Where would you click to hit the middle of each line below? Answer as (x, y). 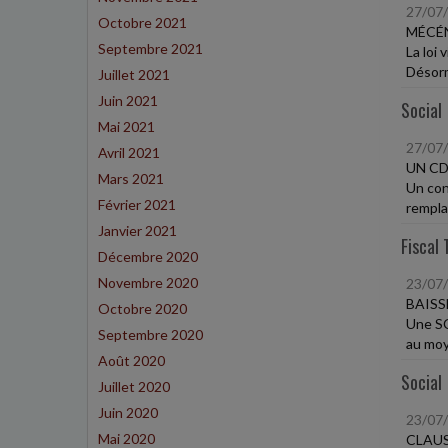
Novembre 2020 (148, 282)
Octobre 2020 (142, 308)
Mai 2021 (126, 126)
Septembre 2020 (150, 334)
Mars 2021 (131, 178)
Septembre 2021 (150, 48)
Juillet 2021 (134, 74)
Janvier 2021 (137, 230)
